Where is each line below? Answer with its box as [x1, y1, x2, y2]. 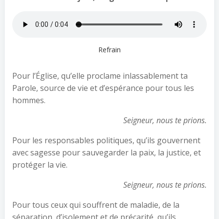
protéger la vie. [12, 159, 67, 170]
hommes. [12, 95, 45, 106]
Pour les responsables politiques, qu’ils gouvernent [12, 135, 200, 146]
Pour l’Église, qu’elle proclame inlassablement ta [12, 70, 188, 81]
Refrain [98, 45, 121, 54]
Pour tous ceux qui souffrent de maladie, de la [12, 199, 179, 210]
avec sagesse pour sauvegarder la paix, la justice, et [12, 147, 201, 158]
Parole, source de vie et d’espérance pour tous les [12, 83, 194, 93]
